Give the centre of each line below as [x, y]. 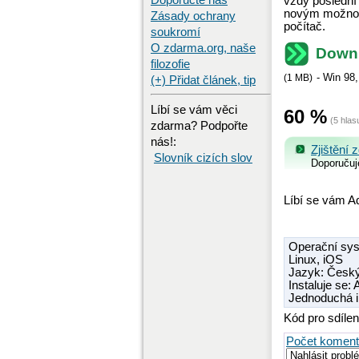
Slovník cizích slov [203, 157]
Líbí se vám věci [194, 109]
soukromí [175, 32]
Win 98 [339, 78]
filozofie [170, 64]
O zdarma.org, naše [203, 48]
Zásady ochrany [193, 16]
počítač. [305, 27]
